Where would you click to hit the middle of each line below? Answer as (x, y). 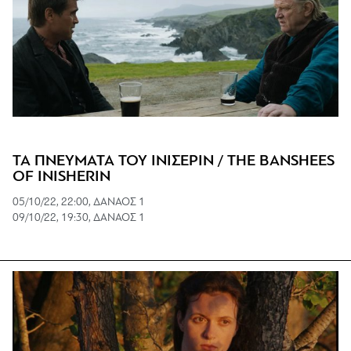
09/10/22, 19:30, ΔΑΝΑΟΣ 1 (79, 218)
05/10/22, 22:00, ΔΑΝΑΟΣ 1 (79, 202)
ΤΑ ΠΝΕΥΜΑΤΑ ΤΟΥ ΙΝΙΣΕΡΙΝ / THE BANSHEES (174, 161)
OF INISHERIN (62, 177)
